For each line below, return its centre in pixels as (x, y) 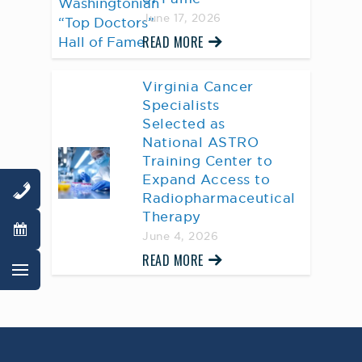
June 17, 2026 (182, 18)
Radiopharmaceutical (219, 198)
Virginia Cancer (198, 86)
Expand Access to (206, 179)
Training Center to (207, 161)
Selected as (184, 124)
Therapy (172, 217)
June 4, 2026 (180, 236)
